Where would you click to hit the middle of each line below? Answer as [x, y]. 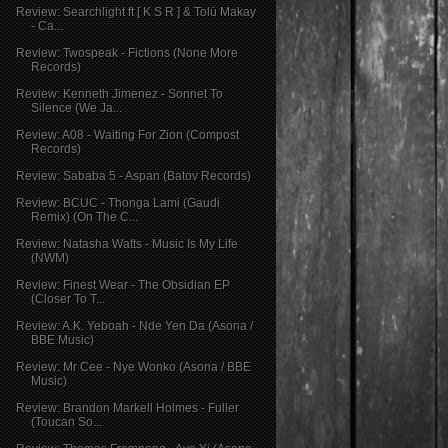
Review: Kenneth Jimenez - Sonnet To [119, 93]
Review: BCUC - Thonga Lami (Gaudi [117, 202]
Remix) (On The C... [84, 216]
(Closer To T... [67, 298]
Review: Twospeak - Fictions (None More [126, 52]
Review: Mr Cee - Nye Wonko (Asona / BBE [133, 366]
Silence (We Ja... [76, 107]
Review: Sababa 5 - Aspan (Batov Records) [133, 175]
